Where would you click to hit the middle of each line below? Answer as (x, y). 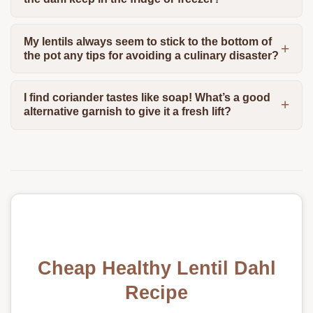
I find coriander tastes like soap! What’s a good (147, 98)
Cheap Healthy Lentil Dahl (156, 268)
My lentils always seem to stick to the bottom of (147, 41)
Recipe (156, 293)
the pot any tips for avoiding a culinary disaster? (151, 55)
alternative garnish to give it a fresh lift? (127, 112)
